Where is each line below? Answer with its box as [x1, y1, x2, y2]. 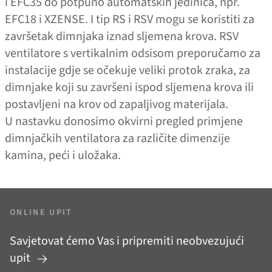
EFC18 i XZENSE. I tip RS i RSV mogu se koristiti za [5, 11, 254, 29]
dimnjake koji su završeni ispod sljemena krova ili [5, 79, 254, 97]
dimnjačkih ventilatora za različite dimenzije [5, 130, 230, 148]
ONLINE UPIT [10, 206, 73, 219]
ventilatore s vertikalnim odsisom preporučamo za [5, 45, 260, 63]
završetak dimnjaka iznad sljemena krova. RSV [5, 28, 239, 46]
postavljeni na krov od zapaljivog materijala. [5, 96, 228, 114]
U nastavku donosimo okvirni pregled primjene [5, 113, 243, 131]
